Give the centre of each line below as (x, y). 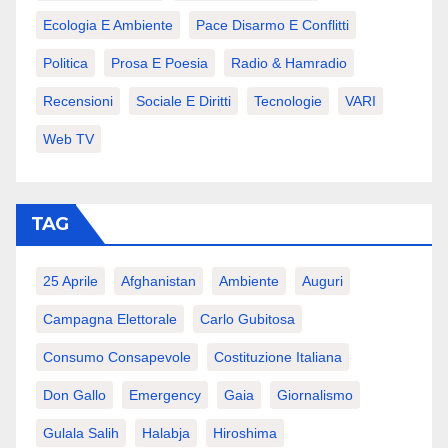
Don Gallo (74, 394)
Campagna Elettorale (110, 318)
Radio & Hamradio (289, 62)
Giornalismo (315, 394)
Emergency (165, 394)
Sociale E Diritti (183, 100)
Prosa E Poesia (159, 62)
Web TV (68, 138)
